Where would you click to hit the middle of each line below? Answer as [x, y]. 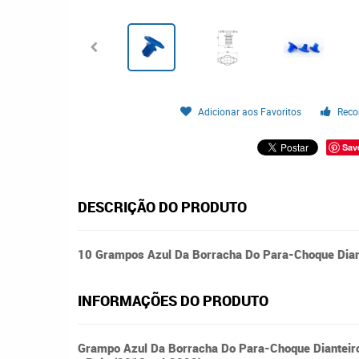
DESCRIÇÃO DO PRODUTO [162, 207]
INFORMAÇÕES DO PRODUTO [173, 301]
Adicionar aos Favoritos [250, 111]
